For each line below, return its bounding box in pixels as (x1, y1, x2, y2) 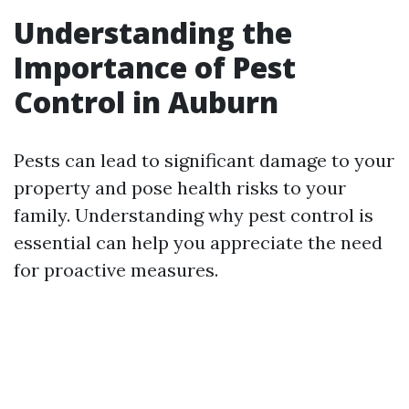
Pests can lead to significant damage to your (14, 149, 394, 172)
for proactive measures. (14, 258, 218, 281)
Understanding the (14, 13, 292, 52)
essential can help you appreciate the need (14, 231, 383, 254)
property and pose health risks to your (14, 176, 346, 199)
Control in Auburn (14, 82, 278, 121)
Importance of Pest (14, 47, 296, 87)
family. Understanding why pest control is (14, 204, 373, 226)
